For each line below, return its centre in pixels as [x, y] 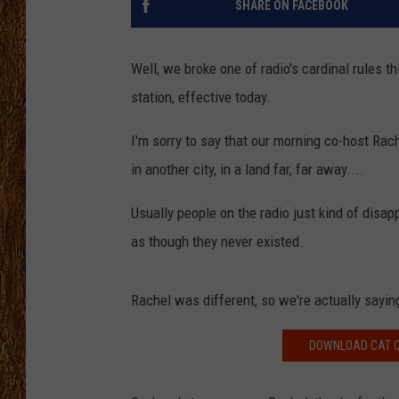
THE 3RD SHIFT [292, 36]
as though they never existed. [217, 242]
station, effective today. [201, 98]
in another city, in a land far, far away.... [248, 170]
